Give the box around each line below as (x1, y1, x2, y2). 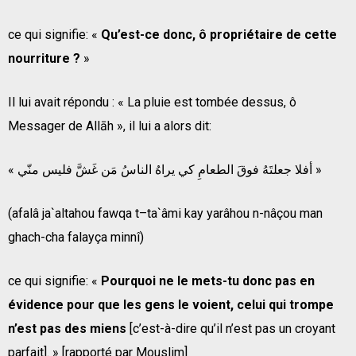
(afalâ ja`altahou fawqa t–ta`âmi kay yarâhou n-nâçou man (8, 205, 323, 221)
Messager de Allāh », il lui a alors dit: (8, 118, 211, 133)
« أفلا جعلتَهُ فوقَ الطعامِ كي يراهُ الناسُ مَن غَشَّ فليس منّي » (312, 161, 322, 177)
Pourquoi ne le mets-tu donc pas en (101, 273, 315, 288)
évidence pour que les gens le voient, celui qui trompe (8, 296, 334, 312)
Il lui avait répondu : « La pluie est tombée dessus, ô (8, 94, 296, 110)
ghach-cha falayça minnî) (8, 229, 144, 245)
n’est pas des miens (8, 320, 126, 336)
